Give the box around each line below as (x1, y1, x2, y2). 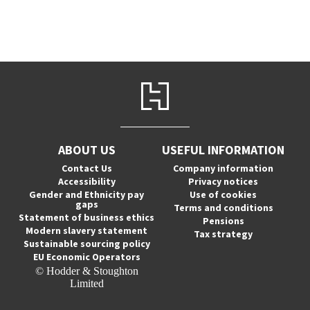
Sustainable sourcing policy (23, 237, 150, 250)
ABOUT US (57, 142, 116, 158)
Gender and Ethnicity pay (29, 188, 145, 201)
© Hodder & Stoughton (35, 265, 138, 277)
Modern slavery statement (26, 224, 148, 237)
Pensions (202, 215, 244, 227)
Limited (69, 277, 104, 289)
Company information (173, 162, 274, 174)
